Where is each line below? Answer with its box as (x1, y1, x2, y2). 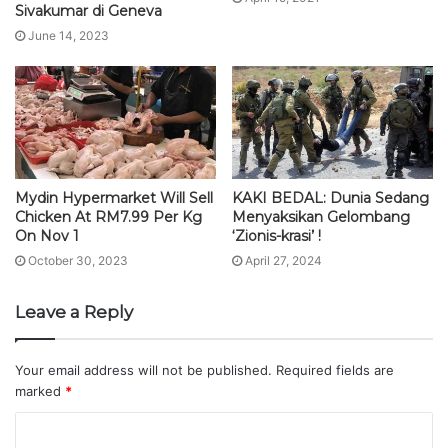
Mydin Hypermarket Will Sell (15, 189, 213, 208)
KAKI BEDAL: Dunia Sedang (232, 189, 429, 208)
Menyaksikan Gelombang (232, 208, 410, 227)
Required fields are (276, 362, 394, 379)
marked (15, 383, 65, 400)
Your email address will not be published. (15, 362, 272, 379)
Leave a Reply (15, 302, 133, 323)
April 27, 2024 (245, 253, 322, 269)
